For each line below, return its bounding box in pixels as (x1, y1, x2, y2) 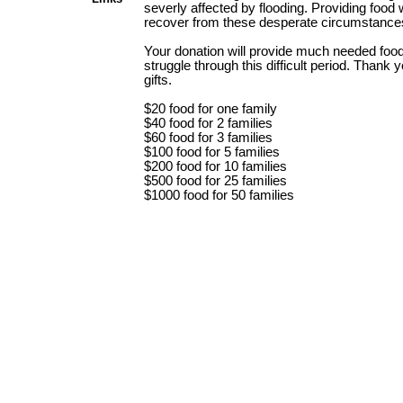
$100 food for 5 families (144, 145, 283, 159)
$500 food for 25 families (144, 174, 291, 188)
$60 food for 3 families (144, 130, 276, 145)
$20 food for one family (144, 102, 281, 116)
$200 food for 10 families (144, 159, 291, 174)
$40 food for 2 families (144, 116, 276, 130)
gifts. (144, 73, 175, 87)
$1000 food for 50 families (144, 188, 298, 202)
